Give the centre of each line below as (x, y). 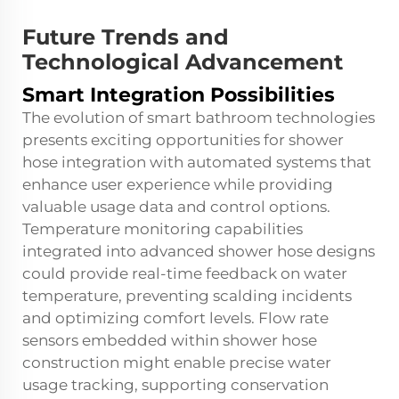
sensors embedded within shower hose (170, 340)
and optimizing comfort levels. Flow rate (175, 318)
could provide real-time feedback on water (185, 273)
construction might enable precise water (177, 362)
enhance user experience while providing (178, 184)
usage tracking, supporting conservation (175, 385)
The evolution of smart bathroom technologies (199, 118)
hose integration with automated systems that (197, 162)
